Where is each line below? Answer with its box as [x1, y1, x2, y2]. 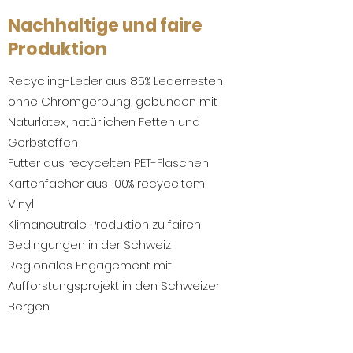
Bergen [8, 298, 50, 314]
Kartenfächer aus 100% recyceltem [8, 175, 205, 191]
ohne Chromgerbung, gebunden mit [8, 93, 217, 110]
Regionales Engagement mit [8, 257, 172, 273]
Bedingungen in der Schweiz [8, 236, 171, 253]
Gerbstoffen [8, 134, 78, 150]
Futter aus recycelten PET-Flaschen [8, 154, 209, 171]
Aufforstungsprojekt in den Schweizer [8, 277, 220, 294]
